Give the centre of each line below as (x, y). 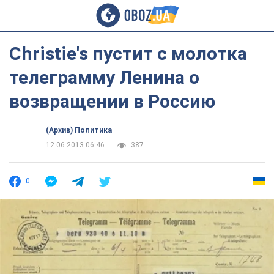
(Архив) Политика (79, 130)
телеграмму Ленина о (104, 77)
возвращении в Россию (112, 101)
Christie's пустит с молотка (128, 54)
